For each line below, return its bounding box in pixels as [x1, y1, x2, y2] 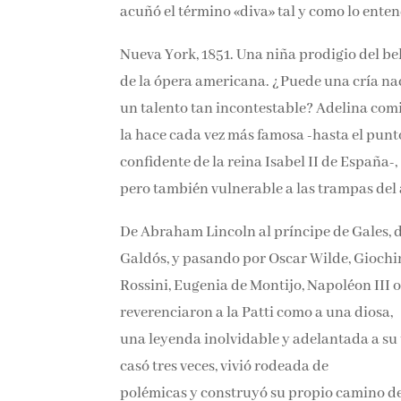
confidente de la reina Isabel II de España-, [118, 152, 397, 172]
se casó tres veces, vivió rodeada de [118, 356, 344, 376]
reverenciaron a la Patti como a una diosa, [118, 303, 392, 322]
